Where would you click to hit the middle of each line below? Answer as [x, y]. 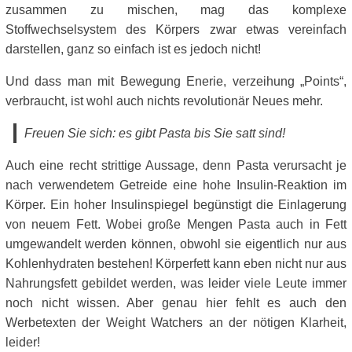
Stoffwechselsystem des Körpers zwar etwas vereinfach [176, 29]
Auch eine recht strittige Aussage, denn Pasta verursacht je [176, 165]
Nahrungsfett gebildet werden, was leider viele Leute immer [176, 283]
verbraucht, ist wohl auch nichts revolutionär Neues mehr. [164, 101]
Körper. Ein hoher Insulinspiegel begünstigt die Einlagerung [176, 204]
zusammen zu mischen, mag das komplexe [176, 9]
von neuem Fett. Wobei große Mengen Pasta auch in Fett [176, 224]
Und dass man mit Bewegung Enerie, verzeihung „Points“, [176, 81]
